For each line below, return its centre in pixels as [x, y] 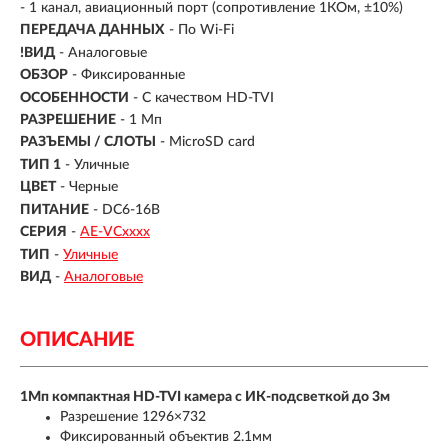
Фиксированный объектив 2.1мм [166, 437]
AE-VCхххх [115, 232]
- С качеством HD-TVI [203, 97]
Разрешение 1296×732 [133, 417]
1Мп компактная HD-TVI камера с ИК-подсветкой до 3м [205, 397]
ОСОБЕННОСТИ [74, 97]
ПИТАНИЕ [54, 209]
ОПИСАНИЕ [77, 340]
